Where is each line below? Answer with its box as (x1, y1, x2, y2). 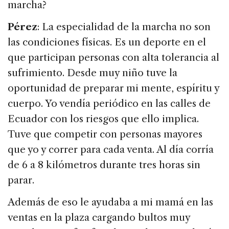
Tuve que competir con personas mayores (8, 128, 202, 141)
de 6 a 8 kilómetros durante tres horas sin (8, 159, 200, 171)
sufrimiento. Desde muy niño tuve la (8, 67, 177, 79)
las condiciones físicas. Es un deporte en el (8, 36, 206, 49)
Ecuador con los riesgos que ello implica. (8, 113, 199, 125)
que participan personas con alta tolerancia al (8, 52, 219, 64)
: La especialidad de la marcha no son (37, 21, 211, 33)
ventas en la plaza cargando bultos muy (8, 212, 190, 224)
